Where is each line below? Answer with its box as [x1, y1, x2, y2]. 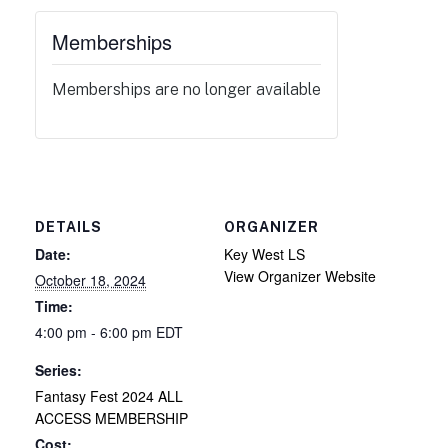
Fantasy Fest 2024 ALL [35, 385, 183, 406]
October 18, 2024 [35, 269, 146, 290]
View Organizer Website [224, 265, 376, 286]
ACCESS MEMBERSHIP [35, 407, 188, 428]
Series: [35, 359, 82, 380]
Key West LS [224, 243, 305, 264]
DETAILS [35, 218, 102, 235]
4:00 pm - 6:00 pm [35, 321, 156, 342]
